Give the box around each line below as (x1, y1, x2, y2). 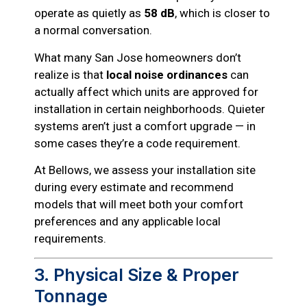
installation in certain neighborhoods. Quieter (34, 101, 265, 116)
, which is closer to (175, 6, 270, 21)
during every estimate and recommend (34, 180, 234, 195)
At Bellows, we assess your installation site (34, 163, 256, 177)
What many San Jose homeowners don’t (34, 50, 241, 64)
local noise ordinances (106, 67, 228, 82)
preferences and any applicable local (34, 214, 221, 229)
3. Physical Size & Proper (34, 264, 239, 285)
